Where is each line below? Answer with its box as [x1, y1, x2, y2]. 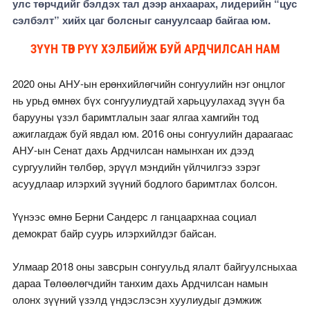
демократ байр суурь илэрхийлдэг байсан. [12, 226, 217, 241]
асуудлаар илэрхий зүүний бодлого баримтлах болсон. [12, 176, 277, 191]
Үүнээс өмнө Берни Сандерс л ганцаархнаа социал [12, 209, 257, 224]
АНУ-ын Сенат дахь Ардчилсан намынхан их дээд [12, 143, 254, 158]
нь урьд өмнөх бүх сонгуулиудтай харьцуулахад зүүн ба [12, 93, 284, 108]
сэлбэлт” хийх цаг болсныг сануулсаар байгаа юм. [12, 12, 271, 28]
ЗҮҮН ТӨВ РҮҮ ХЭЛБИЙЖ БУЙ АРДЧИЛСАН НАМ [30, 42, 280, 57]
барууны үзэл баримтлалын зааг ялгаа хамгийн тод [12, 109, 259, 125]
